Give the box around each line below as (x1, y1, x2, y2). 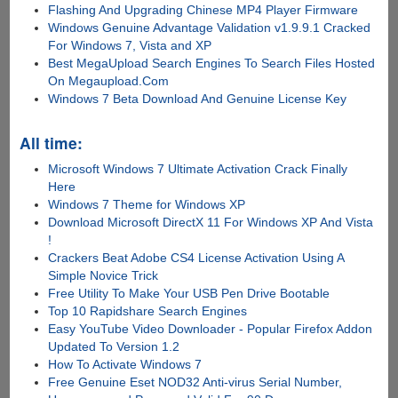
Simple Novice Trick (48, 268, 159, 283)
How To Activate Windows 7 (48, 357, 203, 372)
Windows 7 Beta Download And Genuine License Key (48, 92, 347, 107)
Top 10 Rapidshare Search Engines (48, 304, 248, 319)
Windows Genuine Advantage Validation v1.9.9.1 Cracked (48, 20, 371, 36)
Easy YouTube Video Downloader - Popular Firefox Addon (48, 322, 373, 337)
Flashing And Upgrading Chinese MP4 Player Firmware (48, 3, 359, 18)
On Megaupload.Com (48, 74, 170, 89)
